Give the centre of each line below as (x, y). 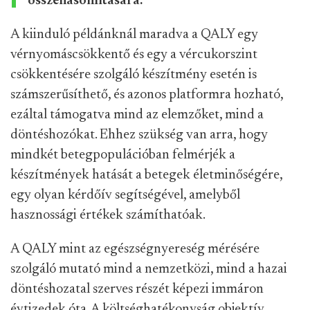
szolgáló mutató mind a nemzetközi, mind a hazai (149, 269)
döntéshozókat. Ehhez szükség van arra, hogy (139, 135)
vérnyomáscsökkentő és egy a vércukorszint (134, 55)
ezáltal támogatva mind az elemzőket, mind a (137, 115)
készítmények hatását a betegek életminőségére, (146, 175)
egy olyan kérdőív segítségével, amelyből (125, 195)
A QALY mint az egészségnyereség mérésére (135, 249)
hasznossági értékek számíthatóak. (108, 215)
